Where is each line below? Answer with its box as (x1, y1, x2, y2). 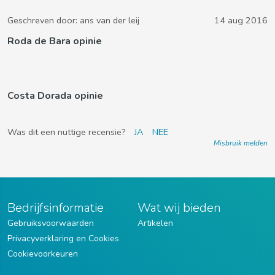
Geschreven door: (7, 14, 80, 26)
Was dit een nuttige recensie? (7, 126, 128, 138)
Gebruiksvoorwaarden (7, 217, 94, 229)
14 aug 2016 (214, 14, 268, 26)
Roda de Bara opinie (7, 34, 102, 48)
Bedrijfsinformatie (7, 199, 104, 216)
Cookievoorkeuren (7, 248, 78, 260)
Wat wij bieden (137, 199, 221, 216)
